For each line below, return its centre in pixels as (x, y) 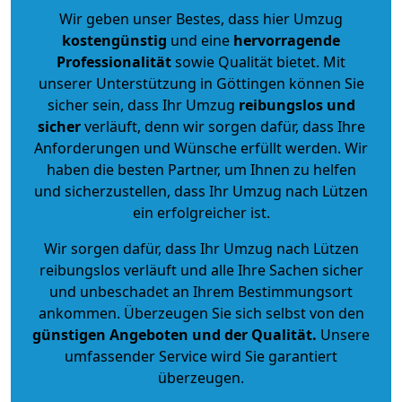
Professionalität (114, 61)
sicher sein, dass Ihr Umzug (143, 105)
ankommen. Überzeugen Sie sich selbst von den (201, 313)
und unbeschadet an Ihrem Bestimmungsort (201, 291)
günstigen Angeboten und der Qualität (172, 334)
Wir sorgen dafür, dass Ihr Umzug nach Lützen (201, 248)
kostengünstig (114, 40)
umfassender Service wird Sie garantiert (201, 356)
